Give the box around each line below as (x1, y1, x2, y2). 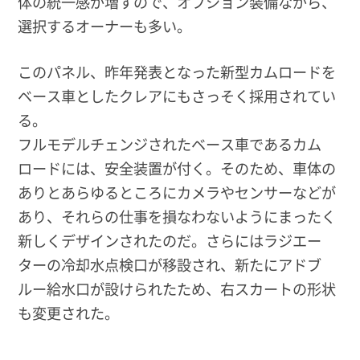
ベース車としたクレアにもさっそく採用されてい (18, 85, 337, 107)
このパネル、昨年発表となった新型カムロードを (18, 61, 337, 83)
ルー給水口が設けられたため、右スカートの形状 (18, 278, 337, 300)
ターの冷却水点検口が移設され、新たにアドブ (18, 254, 322, 276)
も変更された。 (18, 302, 120, 324)
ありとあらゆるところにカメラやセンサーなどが (18, 182, 337, 203)
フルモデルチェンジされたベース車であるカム (18, 133, 322, 155)
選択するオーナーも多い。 (18, 14, 192, 36)
